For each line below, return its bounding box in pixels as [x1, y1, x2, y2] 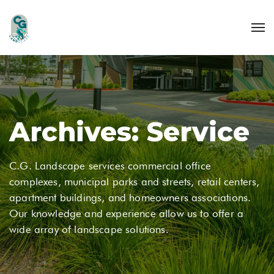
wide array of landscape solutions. [9, 223, 169, 235]
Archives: [9, 116, 147, 148]
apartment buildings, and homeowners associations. [9, 191, 251, 204]
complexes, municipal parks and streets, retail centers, [9, 176, 260, 188]
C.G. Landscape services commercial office [9, 160, 211, 172]
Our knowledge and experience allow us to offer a [9, 207, 244, 220]
